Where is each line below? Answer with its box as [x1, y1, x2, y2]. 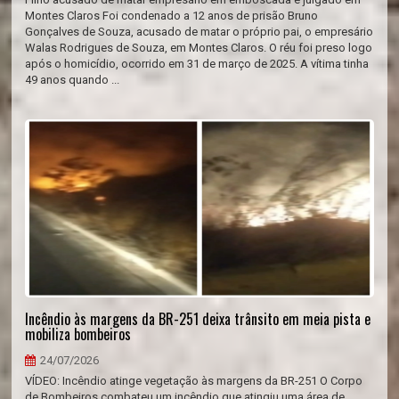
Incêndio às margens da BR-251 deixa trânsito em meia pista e [25, 308, 371, 330]
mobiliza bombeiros [25, 323, 132, 345]
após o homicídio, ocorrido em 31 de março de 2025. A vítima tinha [25, 57, 370, 70]
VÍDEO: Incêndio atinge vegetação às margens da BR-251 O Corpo [25, 374, 363, 387]
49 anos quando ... [25, 73, 120, 86]
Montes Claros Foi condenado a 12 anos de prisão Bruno [25, 9, 319, 22]
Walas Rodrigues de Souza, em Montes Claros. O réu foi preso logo [25, 41, 373, 54]
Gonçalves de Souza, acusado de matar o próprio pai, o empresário [25, 25, 374, 38]
